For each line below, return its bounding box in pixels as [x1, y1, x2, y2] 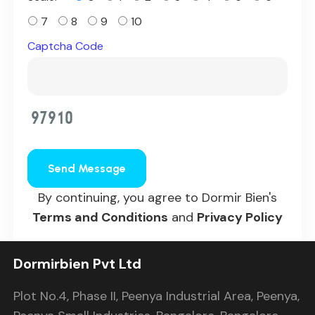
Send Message [48, 161, 127, 175]
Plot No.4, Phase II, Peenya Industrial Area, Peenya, [13, 287, 300, 304]
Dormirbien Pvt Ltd [13, 254, 141, 273]
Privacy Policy [197, 208, 283, 226]
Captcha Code [27, 39, 104, 53]
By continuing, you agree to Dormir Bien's [38, 188, 277, 206]
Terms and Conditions [32, 208, 168, 226]
